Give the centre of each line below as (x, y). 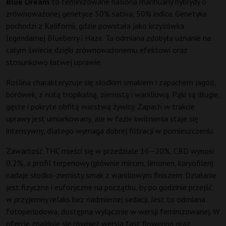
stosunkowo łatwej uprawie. (54, 62)
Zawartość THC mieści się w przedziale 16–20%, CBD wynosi (110, 151)
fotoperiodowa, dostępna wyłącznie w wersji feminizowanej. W (113, 212)
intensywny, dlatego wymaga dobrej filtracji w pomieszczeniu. (110, 131)
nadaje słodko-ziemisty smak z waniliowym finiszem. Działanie (111, 175)
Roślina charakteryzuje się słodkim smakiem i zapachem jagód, (111, 82)
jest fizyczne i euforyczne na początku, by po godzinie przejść (109, 187)
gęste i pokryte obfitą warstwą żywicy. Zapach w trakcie (100, 107)
